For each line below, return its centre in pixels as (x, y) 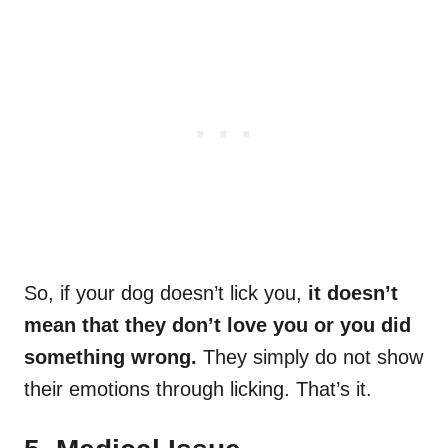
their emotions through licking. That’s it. (198, 389)
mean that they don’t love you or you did (217, 325)
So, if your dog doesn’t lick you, (163, 293)
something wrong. (113, 357)
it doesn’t (350, 293)
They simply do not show (313, 357)
